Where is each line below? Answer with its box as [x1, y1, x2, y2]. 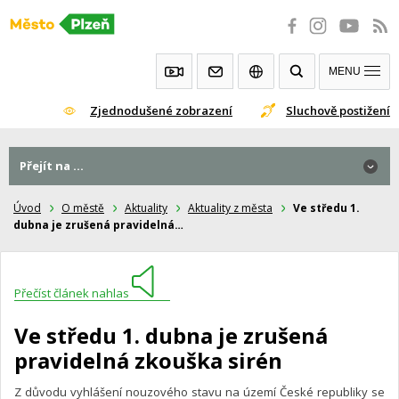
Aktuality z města [188, 200, 273, 216]
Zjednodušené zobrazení [90, 102, 232, 118]
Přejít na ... [20, 158, 84, 174]
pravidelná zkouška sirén [14, 345, 282, 375]
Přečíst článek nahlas [14, 284, 129, 301]
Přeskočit [13, 13, 63, 29]
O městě [61, 200, 104, 216]
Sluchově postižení [286, 102, 390, 118]
